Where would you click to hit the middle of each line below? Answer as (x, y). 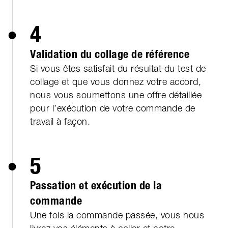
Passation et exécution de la (96, 186)
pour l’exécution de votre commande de (113, 108)
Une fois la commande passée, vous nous (117, 215)
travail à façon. (60, 122)
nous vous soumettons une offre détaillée (116, 95)
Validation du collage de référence (110, 54)
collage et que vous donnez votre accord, (116, 82)
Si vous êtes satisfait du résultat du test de (118, 69)
